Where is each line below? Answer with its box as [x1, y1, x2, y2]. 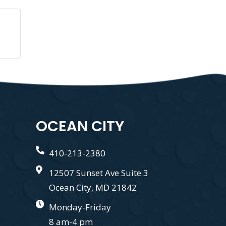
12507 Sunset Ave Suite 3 [49, 167, 149, 179]
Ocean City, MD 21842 [49, 182, 137, 194]
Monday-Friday [49, 201, 111, 213]
